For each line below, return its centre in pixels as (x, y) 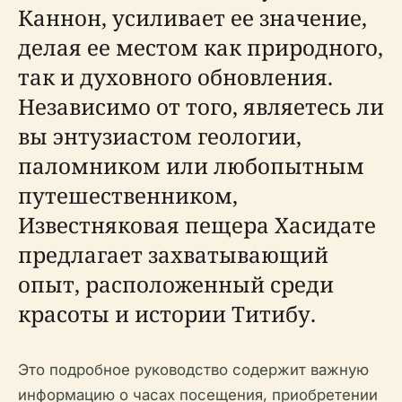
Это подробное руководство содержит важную (193, 370)
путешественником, (128, 195)
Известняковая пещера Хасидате (197, 225)
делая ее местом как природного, (201, 47)
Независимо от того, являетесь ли (201, 106)
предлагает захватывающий (173, 254)
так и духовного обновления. (175, 77)
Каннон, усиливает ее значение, (192, 17)
